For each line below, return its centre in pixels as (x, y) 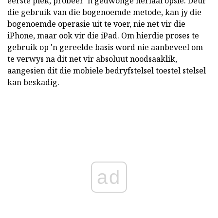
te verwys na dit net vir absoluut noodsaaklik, (92, 59)
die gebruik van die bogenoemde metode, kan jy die (104, 12)
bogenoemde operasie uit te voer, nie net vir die (96, 24)
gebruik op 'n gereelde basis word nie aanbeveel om (105, 47)
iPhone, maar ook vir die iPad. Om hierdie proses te (103, 36)
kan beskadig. (33, 82)
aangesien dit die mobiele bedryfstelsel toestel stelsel (107, 71)
